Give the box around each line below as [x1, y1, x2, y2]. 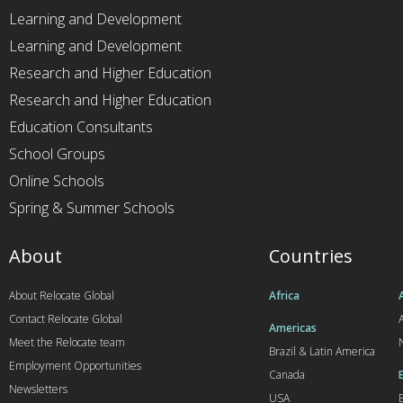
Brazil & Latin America [268, 343, 375, 359]
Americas [268, 319, 317, 336]
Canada [268, 366, 305, 382]
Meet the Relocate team [9, 334, 125, 350]
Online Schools [9, 170, 104, 191]
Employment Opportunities [9, 357, 141, 373]
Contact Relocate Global [9, 310, 122, 327]
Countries [268, 243, 353, 268]
